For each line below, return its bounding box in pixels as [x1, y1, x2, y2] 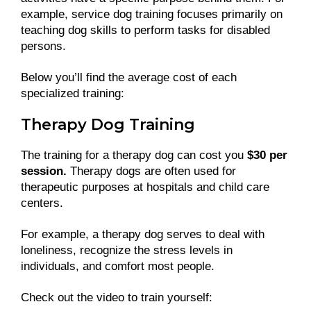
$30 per [247, 148, 287, 162]
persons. [21, 39, 66, 53]
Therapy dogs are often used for [70, 164, 236, 178]
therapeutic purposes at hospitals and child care [21, 180, 269, 194]
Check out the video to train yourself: [21, 290, 212, 304]
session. [21, 164, 70, 178]
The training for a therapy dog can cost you [21, 148, 247, 162]
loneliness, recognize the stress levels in [21, 243, 233, 257]
